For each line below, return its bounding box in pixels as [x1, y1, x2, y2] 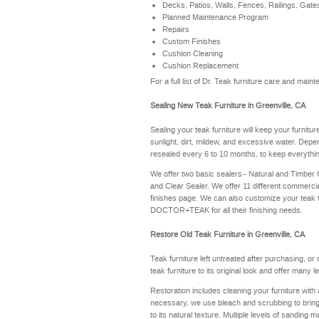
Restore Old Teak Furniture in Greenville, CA [150, 229, 305, 241]
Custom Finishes [162, 36, 221, 47]
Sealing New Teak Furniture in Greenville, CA [150, 100, 306, 112]
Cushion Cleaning [162, 48, 224, 59]
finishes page [150, 193, 197, 204]
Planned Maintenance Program [162, 11, 269, 23]
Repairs [162, 23, 190, 35]
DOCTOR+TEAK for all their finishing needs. [150, 205, 303, 216]
